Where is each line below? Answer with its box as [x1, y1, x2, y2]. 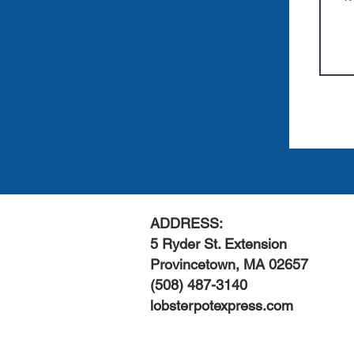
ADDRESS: [150, 215, 223, 232]
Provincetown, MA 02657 [150, 256, 308, 273]
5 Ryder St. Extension [150, 235, 291, 252]
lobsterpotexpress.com [150, 297, 293, 314]
